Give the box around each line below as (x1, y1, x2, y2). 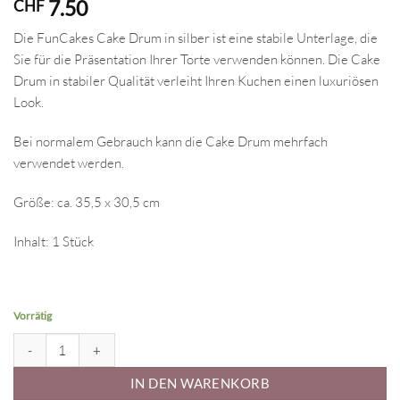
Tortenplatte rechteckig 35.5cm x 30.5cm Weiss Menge (12, 334, 314, 350)
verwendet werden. (13, 154, 124, 172)
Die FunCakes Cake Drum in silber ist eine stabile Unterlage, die (13, 29, 378, 47)
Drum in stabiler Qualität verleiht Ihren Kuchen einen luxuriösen (13, 72, 379, 90)
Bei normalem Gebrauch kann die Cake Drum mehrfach (13, 133, 328, 151)
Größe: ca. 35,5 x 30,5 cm (13, 193, 160, 211)
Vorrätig (13, 309, 52, 323)
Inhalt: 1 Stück (13, 232, 94, 250)
